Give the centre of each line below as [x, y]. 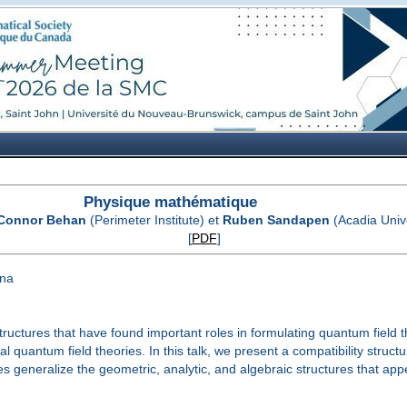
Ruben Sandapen [276, 219]
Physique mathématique [171, 201]
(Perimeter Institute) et [154, 219]
